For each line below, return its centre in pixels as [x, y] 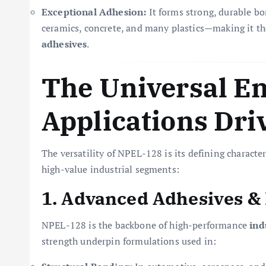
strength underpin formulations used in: [129, 241]
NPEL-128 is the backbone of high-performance [146, 225]
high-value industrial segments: [110, 169]
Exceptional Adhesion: [94, 12]
